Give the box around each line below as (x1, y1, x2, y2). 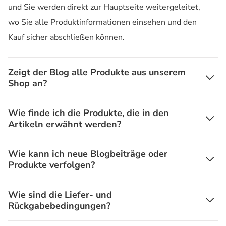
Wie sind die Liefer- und (8, 188, 112, 201)
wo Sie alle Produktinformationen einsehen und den (8, 16, 197, 28)
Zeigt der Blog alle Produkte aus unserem (8, 66, 186, 78)
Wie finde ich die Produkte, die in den (8, 106, 169, 119)
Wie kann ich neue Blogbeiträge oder (8, 147, 167, 160)
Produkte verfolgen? (8, 158, 95, 171)
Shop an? (8, 77, 47, 89)
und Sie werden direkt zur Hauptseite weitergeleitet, (8, 1, 200, 13)
